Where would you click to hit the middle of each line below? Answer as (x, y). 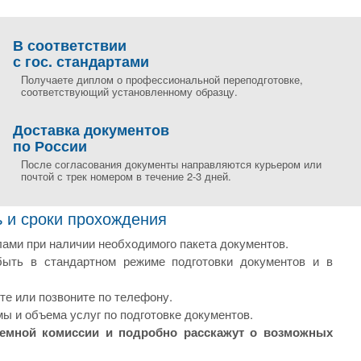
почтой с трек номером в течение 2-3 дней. (126, 176)
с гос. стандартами (81, 61)
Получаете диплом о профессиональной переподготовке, (162, 79)
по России (50, 146)
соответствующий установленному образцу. (129, 91)
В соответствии (70, 45)
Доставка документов (91, 130)
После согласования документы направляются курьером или (171, 164)
